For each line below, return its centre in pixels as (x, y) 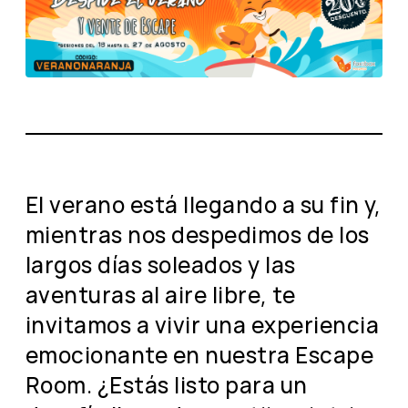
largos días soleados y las (161, 264)
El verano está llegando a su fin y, (204, 204)
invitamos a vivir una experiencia (202, 324)
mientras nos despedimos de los (198, 234)
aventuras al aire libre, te (161, 294)
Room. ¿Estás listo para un (167, 384)
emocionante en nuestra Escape (200, 354)
